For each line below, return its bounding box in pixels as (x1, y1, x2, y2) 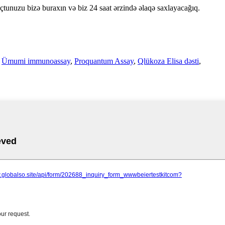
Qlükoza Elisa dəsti (138, 56, 199, 65)
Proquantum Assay (74, 56, 134, 65)
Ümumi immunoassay (2, 56, 70, 65)
